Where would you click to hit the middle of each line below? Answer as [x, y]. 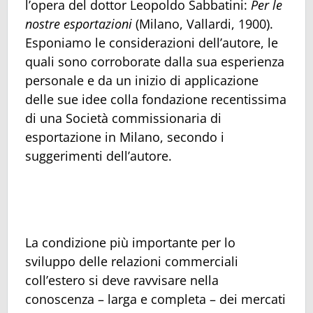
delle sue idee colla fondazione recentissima [156, 99]
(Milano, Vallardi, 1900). [204, 23]
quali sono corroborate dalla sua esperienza [155, 61]
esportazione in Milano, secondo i [125, 137]
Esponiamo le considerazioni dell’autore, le [152, 42]
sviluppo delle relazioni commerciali [132, 262]
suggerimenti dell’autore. [99, 155]
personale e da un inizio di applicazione [142, 80]
